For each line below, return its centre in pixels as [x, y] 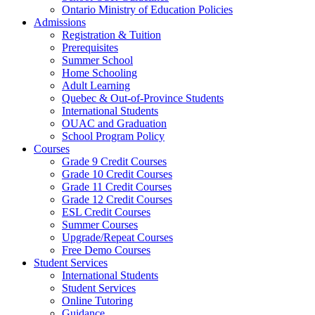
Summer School [97, 60]
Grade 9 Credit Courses [114, 162]
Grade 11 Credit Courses [117, 187]
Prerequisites [90, 48]
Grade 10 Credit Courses [117, 174]
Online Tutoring [97, 301]
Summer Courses [100, 225]
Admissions [60, 22]
